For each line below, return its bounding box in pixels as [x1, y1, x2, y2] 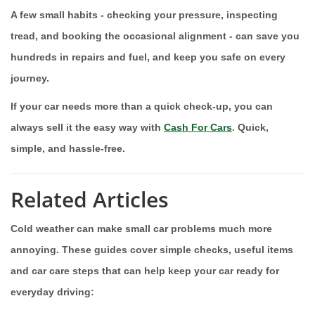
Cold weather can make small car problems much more [11, 222, 272, 234]
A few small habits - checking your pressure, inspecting [11, 8, 278, 20]
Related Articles [11, 184, 169, 214]
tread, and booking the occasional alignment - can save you [11, 30, 300, 41]
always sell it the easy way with [11, 121, 164, 133]
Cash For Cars [164, 121, 232, 133]
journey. [11, 72, 49, 84]
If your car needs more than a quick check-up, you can [11, 100, 273, 112]
